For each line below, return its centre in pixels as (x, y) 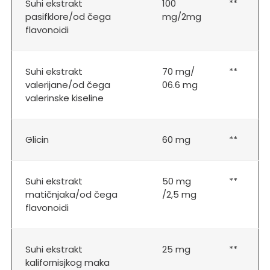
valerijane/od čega (67, 85)
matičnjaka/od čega (71, 195)
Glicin (37, 140)
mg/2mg (181, 17)
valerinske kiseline (64, 98)
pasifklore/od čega (68, 17)
